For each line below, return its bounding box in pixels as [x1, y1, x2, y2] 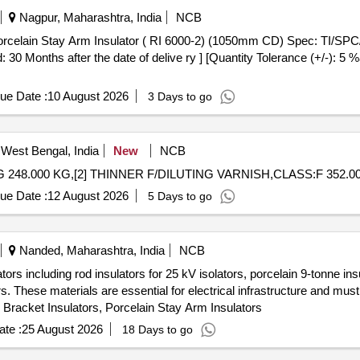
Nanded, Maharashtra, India [15, 243, 165, 257]
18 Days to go [121, 323, 193, 336]
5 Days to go [147, 190, 212, 202]
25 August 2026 [21, 322, 103, 336]
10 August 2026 [47, 89, 129, 103]
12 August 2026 [47, 189, 129, 202]
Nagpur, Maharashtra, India [15, 10, 162, 24]
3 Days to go [147, 90, 212, 103]
